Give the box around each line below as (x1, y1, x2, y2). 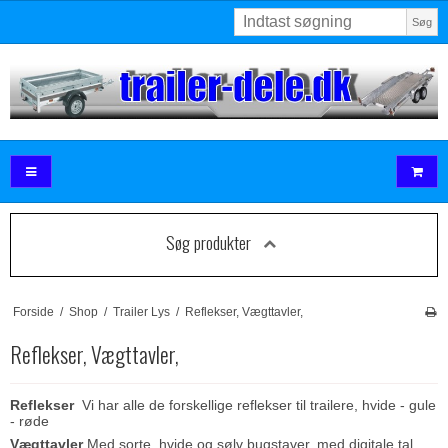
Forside (12, 304, 54, 319)
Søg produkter (165, 229, 251, 256)
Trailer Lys (112, 304, 170, 319)
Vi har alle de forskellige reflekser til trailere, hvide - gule (82, 396, 436, 413)
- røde (10, 412, 49, 429)
